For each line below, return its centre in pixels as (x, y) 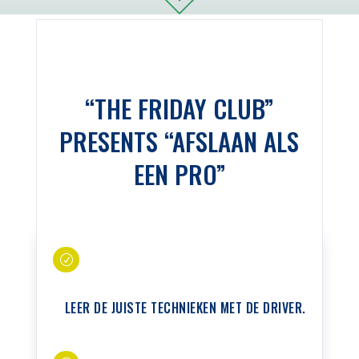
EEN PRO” (179, 173)
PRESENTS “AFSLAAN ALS (179, 141)
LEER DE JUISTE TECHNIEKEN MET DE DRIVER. (185, 307)
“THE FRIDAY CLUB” (179, 108)
